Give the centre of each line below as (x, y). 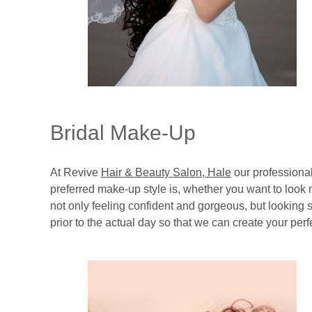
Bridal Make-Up (123, 133)
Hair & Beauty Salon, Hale (166, 172)
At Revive (76, 172)
